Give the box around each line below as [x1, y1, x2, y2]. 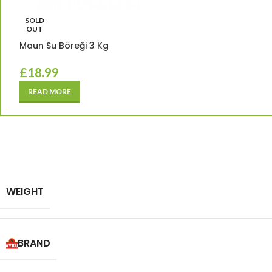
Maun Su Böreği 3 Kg [19, 39, 109, 52]
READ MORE [28, 86, 71, 96]
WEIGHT [6, 184, 44, 199]
